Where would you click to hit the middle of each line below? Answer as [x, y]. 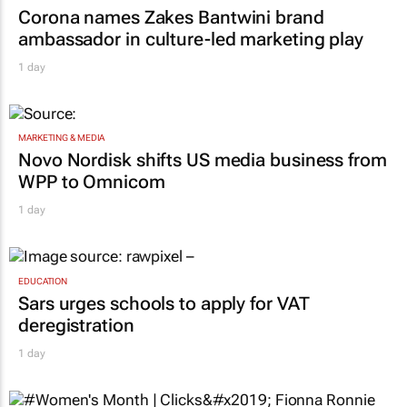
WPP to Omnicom [92, 182]
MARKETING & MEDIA [62, 138]
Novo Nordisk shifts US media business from [203, 160]
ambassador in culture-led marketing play [191, 40]
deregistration [76, 325]
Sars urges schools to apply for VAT [164, 303]
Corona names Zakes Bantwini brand [171, 18]
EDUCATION [43, 281]
